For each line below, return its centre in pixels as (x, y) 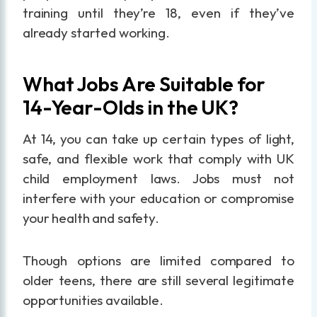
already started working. (96, 33)
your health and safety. (91, 218)
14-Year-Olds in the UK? (131, 108)
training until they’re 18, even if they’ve (158, 13)
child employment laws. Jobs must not (158, 179)
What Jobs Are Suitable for (144, 84)
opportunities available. (93, 300)
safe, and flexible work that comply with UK (158, 159)
